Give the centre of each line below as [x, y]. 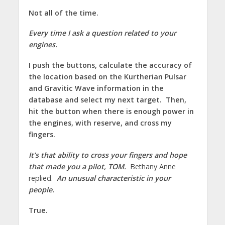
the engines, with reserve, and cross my [100, 123]
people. [41, 190]
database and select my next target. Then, [107, 100]
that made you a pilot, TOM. [79, 167]
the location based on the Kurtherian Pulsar [107, 77]
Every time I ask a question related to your [102, 33]
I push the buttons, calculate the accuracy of [110, 65]
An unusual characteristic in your [111, 178]
